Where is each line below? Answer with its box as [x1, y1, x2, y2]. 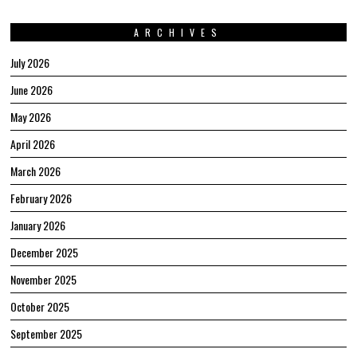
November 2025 [10, 271, 77, 288]
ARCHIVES [133, 25, 223, 40]
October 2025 [10, 298, 70, 316]
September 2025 [10, 325, 83, 343]
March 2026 [10, 163, 61, 180]
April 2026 [10, 135, 56, 153]
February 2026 [10, 190, 73, 207]
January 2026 [10, 217, 66, 234]
